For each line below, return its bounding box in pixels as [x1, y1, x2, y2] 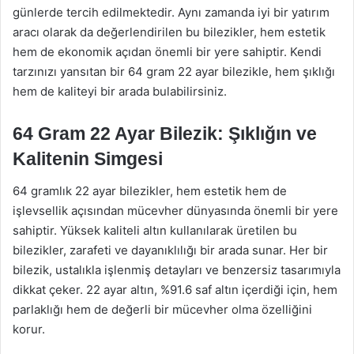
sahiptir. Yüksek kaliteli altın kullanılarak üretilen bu [13, 222, 297, 238]
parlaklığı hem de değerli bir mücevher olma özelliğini [13, 301, 312, 317]
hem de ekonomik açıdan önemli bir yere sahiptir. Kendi [13, 44, 322, 59]
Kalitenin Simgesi [13, 149, 163, 169]
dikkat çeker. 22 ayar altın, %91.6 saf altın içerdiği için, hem [13, 281, 337, 297]
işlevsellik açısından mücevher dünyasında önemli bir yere [13, 202, 338, 218]
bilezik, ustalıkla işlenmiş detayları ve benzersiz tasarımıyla [13, 262, 341, 277]
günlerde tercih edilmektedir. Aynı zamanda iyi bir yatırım [13, 5, 330, 20]
